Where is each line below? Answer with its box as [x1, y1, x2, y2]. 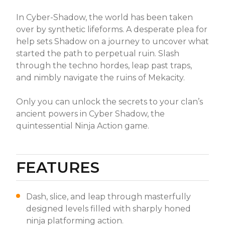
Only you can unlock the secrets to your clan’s [16, 97, 203, 106]
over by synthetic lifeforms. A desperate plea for [16, 25, 207, 34]
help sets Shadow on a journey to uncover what [16, 37, 209, 46]
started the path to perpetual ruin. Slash [16, 49, 179, 58]
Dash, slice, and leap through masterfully [26, 192, 191, 201]
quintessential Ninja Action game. [16, 121, 149, 131]
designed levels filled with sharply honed [26, 204, 191, 213]
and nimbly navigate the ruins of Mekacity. [16, 73, 185, 82]
